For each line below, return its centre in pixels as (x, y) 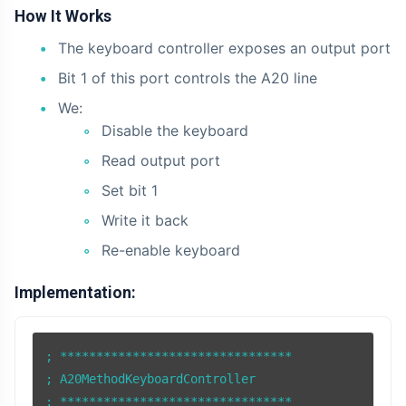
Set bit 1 (130, 190)
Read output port (161, 160)
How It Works (63, 16)
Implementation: (75, 292)
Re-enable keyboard (171, 250)
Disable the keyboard (175, 130)
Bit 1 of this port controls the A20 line (188, 77)
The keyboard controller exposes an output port (224, 48)
